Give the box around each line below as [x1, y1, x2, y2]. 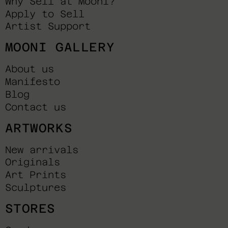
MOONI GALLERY [5, 40, 115, 54]
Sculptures [5, 181, 66, 193]
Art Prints [5, 169, 66, 181]
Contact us [5, 101, 66, 112]
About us [5, 63, 54, 75]
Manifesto [5, 76, 60, 88]
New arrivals [5, 144, 78, 155]
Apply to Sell [5, 8, 84, 19]
